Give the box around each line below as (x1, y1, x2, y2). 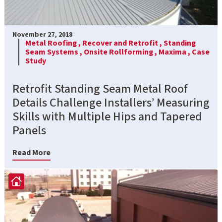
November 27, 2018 (12, 29, 72, 40)
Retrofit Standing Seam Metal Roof (12, 80, 188, 98)
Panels (12, 121, 46, 139)
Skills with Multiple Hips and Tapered (12, 108, 202, 125)
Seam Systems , (25, 46, 84, 57)
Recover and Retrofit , (82, 37, 164, 49)
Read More (12, 147, 51, 158)
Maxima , (159, 46, 192, 57)
